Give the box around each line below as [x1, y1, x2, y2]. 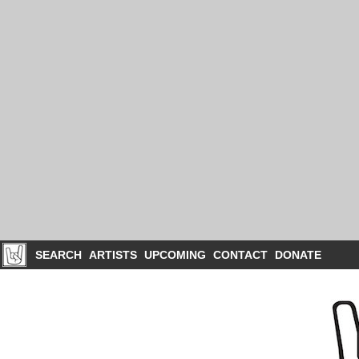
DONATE [275, 248, 321, 261]
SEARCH [35, 248, 82, 261]
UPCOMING [144, 248, 206, 261]
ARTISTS [89, 248, 137, 261]
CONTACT [213, 248, 268, 261]
